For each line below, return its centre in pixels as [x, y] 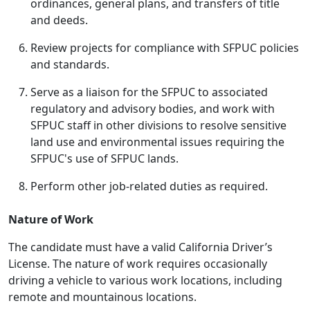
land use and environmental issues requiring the [157, 142]
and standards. [70, 64]
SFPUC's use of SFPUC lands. [104, 158]
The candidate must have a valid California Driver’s [140, 247]
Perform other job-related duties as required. [149, 186]
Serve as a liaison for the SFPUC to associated [149, 92]
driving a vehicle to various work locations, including [145, 280]
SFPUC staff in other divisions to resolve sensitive [158, 125]
